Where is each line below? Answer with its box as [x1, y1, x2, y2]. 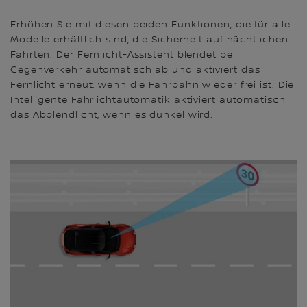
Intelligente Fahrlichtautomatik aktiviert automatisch [10, 95, 286, 106]
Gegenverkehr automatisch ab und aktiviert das [10, 64, 260, 76]
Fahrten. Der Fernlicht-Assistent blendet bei [10, 49, 236, 61]
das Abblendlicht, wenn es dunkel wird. [10, 110, 214, 121]
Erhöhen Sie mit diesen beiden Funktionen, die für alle [10, 19, 291, 31]
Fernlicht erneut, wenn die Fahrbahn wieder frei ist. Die [10, 79, 295, 91]
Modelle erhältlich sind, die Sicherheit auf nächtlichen [10, 34, 288, 46]
